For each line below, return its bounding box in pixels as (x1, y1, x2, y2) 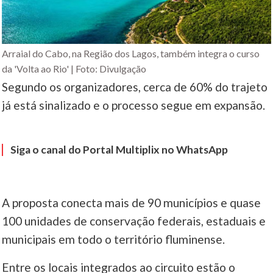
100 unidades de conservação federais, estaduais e (2, 214, 266, 229)
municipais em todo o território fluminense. (2, 232, 225, 247)
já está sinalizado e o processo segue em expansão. (2, 98, 266, 113)
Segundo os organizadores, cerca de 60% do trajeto (2, 80, 268, 94)
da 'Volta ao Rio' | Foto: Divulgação (2, 63, 147, 75)
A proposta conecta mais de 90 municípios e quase (2, 196, 261, 210)
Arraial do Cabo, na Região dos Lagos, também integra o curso (2, 48, 260, 60)
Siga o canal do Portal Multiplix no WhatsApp (10, 143, 229, 157)
